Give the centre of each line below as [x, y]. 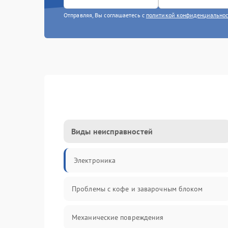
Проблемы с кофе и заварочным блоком [137, 189]
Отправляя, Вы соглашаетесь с [105, 15]
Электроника [95, 160]
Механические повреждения [118, 217]
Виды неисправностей [112, 131]
